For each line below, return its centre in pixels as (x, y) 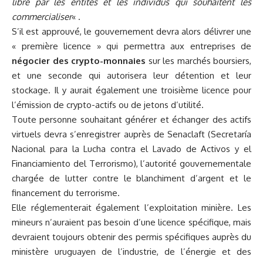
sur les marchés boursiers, (198, 61)
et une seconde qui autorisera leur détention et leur (131, 76)
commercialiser (42, 17)
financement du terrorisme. (66, 193)
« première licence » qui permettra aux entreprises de (131, 46)
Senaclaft (186, 134)
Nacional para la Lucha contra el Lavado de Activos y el (131, 149)
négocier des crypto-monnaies (79, 61)
